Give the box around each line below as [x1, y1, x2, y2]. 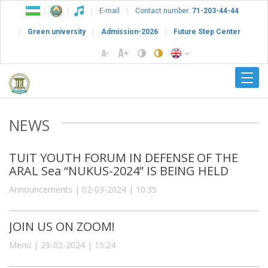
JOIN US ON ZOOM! [9, 218, 115, 234]
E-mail [99, 7, 120, 15]
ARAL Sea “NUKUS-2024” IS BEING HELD [9, 162, 229, 179]
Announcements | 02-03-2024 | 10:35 [9, 183, 157, 195]
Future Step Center [173, 28, 240, 36]
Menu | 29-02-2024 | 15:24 [9, 239, 115, 251]
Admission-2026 [101, 28, 158, 36]
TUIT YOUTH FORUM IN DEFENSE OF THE [9, 149, 239, 166]
